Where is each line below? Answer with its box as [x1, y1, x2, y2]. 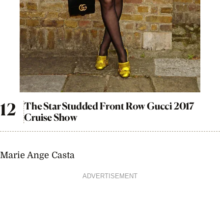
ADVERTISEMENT [82, 172, 137, 180]
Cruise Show [24, 111, 78, 123]
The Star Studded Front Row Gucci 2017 [24, 100, 194, 112]
